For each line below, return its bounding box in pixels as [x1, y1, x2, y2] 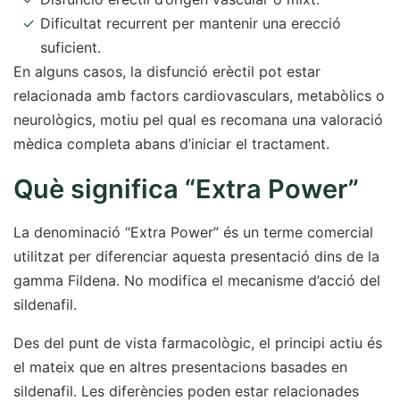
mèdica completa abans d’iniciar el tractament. [13, 135, 329, 153]
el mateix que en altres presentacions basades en [13, 358, 347, 376]
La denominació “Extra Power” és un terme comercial [13, 223, 373, 241]
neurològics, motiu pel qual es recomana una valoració [13, 111, 383, 129]
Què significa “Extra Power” [13, 173, 359, 204]
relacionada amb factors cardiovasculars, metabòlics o [13, 87, 385, 104]
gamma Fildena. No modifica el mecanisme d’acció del [13, 271, 380, 289]
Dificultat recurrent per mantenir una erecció [40, 14, 341, 32]
